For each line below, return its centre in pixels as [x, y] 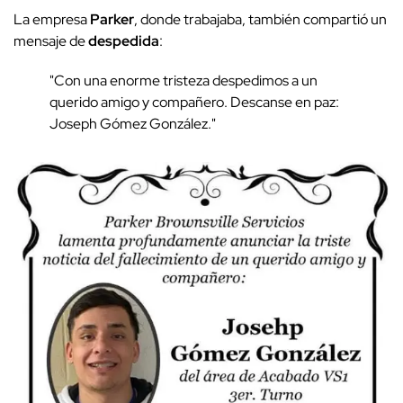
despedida [124, 41]
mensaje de [51, 41]
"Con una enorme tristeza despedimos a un [184, 81]
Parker [112, 20]
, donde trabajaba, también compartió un [260, 20]
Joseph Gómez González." [133, 124]
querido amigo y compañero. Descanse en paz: [194, 103]
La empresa [52, 20]
